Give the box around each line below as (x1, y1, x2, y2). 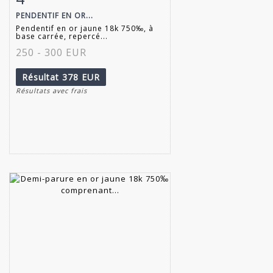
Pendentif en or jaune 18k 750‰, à (16, 23, 154, 34)
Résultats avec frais (16, 85, 87, 95)
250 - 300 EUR (16, 45, 87, 59)
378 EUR (62, 71, 100, 83)
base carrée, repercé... (16, 30, 108, 41)
